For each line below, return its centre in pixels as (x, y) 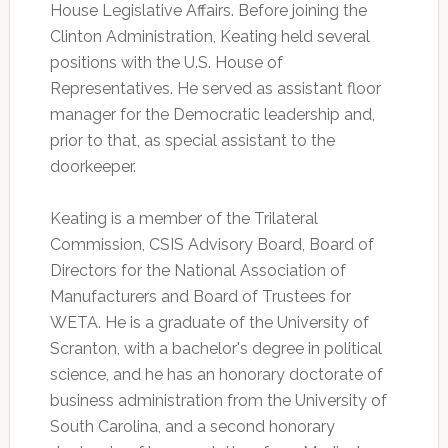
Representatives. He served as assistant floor (215, 89)
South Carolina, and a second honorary (192, 427)
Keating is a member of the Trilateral (183, 219)
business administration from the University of (218, 401)
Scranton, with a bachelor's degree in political (215, 349)
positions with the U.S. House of (166, 63)
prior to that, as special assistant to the (192, 141)
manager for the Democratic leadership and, (212, 115)
